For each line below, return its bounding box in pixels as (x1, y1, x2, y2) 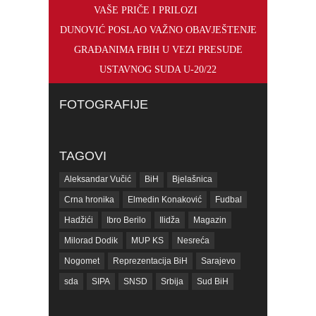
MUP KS (131, 236, 164, 246)
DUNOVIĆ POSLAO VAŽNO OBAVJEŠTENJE (59, 25, 257, 36)
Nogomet (64, 256, 99, 267)
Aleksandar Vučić (64, 174, 131, 185)
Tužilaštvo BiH (128, 297, 183, 308)
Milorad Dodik (64, 236, 118, 246)
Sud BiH (197, 276, 229, 287)
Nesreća (177, 236, 209, 246)
